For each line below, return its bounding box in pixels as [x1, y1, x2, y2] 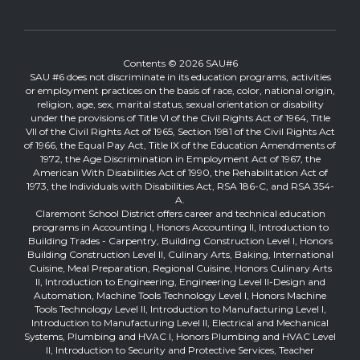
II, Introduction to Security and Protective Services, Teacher [46, 343, 314, 356]
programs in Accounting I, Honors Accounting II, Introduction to [31, 220, 329, 233]
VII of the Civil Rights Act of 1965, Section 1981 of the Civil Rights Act [25, 125, 335, 137]
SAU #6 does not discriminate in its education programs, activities [29, 70, 331, 83]
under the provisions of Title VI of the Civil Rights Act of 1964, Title [30, 111, 330, 124]
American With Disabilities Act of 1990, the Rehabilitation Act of [32, 166, 328, 178]
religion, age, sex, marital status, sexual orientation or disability [36, 97, 324, 110]
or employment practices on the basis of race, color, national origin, [25, 84, 335, 96]
